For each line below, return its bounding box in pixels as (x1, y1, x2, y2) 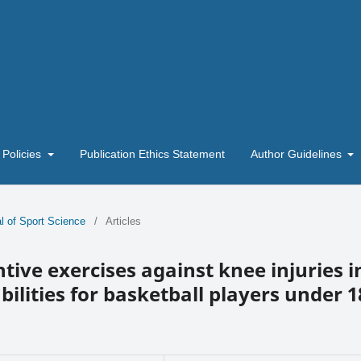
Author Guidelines (250, 147, 345, 160)
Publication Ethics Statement (79, 147, 225, 160)
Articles (106, 214, 141, 227)
